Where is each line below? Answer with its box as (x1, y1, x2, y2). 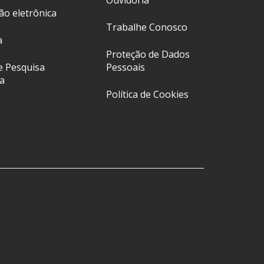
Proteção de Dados (106, 48, 190, 61)
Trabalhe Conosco (106, 21, 188, 34)
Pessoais (106, 61, 146, 74)
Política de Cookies (106, 88, 189, 101)
